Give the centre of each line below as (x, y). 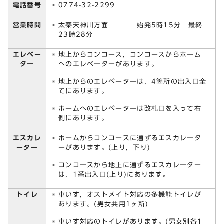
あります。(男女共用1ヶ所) (104, 204)
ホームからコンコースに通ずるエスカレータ (130, 138)
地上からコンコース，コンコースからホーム (130, 54)
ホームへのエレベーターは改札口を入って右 (130, 108)
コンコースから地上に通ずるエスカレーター (130, 165)
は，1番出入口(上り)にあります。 (114, 174)
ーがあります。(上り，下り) (105, 147)
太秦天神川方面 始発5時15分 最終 (131, 25)
